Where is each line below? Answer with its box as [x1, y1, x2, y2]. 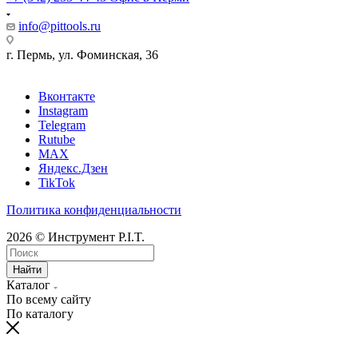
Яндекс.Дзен [38, 161, 108, 175]
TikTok [38, 175, 75, 189]
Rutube [38, 132, 75, 146]
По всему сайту [6, 292, 91, 306]
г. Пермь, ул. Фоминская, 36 [6, 47, 158, 62]
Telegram [38, 117, 86, 132]
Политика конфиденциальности [6, 202, 181, 217]
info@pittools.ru [18, 18, 101, 33]
